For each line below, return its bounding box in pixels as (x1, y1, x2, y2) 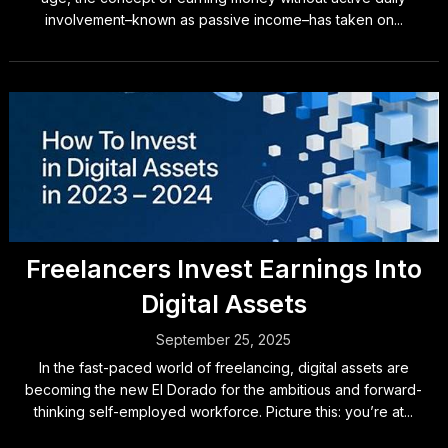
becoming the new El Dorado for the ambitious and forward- (25, 381, 423, 398)
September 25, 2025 (156, 331, 292, 348)
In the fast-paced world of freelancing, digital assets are (38, 359, 409, 376)
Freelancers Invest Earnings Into (25, 254, 422, 284)
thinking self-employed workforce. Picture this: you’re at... (34, 403, 414, 420)
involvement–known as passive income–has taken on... (44, 11, 403, 28)
